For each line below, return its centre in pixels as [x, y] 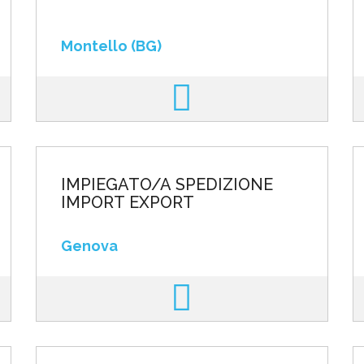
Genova [89, 246]
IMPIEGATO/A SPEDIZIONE [167, 184]
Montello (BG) [111, 46]
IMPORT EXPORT [127, 202]
